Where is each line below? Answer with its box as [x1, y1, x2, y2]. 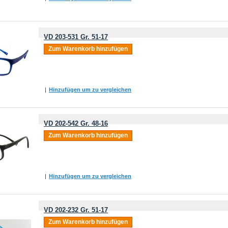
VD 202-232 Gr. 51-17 [44, 206, 108, 214]
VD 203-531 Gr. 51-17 [44, 33, 108, 41]
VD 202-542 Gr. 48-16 [44, 120, 108, 127]
